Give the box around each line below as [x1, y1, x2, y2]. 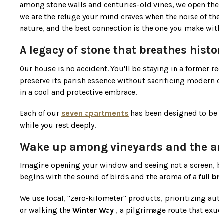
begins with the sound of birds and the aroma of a [20, 172, 198, 182]
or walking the [20, 205, 72, 215]
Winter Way [72, 205, 114, 215]
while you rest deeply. [20, 120, 96, 130]
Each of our [20, 108, 61, 118]
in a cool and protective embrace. [20, 87, 137, 97]
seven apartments [61, 108, 129, 118]
